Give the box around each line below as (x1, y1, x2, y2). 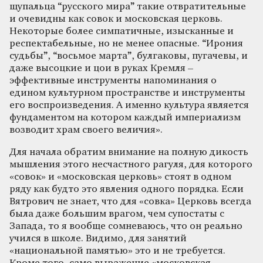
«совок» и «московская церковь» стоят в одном (9, 171, 231, 182)
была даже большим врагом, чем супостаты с (9, 208, 224, 219)
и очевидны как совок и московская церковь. (9, 14, 222, 24)
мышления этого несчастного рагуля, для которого (9, 159, 252, 170)
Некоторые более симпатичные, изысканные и (9, 26, 234, 36)
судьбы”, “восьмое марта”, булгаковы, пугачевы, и (9, 50, 248, 61)
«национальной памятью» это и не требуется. (9, 245, 225, 256)
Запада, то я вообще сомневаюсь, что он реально (9, 221, 242, 231)
